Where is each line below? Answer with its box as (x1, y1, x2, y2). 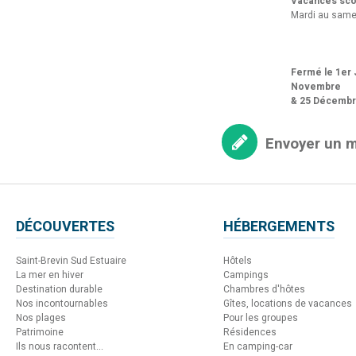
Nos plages (16, 310, 66, 325)
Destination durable (16, 281, 103, 296)
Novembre (291, 79, 341, 94)
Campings (223, 267, 269, 282)
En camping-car (223, 339, 292, 354)
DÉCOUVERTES (16, 215, 114, 238)
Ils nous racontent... (16, 339, 103, 354)
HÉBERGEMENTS (223, 215, 335, 238)
